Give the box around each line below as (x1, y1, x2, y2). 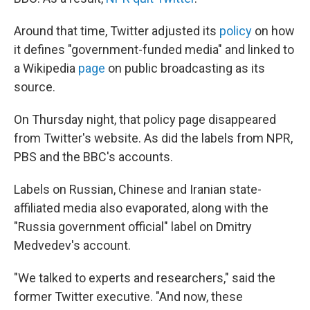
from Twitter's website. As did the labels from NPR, (14, 130, 293, 145)
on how (252, 23, 295, 38)
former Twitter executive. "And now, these (14, 289, 243, 304)
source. (14, 79, 55, 94)
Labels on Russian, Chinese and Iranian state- (14, 181, 262, 197)
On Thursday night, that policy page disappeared (14, 111, 276, 127)
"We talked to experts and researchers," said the (14, 270, 275, 285)
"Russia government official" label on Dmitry (14, 219, 252, 234)
